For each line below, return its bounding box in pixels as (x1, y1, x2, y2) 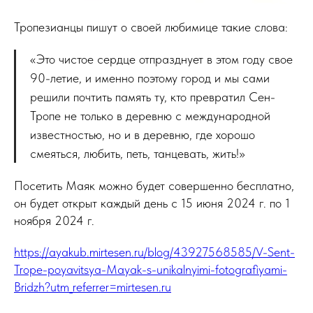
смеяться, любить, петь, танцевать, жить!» (30, 146, 245, 161)
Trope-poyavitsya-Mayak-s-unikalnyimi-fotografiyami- (14, 262, 287, 277)
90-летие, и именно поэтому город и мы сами (30, 71, 270, 86)
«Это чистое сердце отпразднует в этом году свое (30, 52, 293, 67)
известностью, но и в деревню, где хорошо (30, 127, 255, 143)
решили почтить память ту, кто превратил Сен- (30, 89, 275, 105)
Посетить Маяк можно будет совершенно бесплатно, (14, 178, 294, 194)
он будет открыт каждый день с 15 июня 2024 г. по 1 (14, 196, 290, 211)
